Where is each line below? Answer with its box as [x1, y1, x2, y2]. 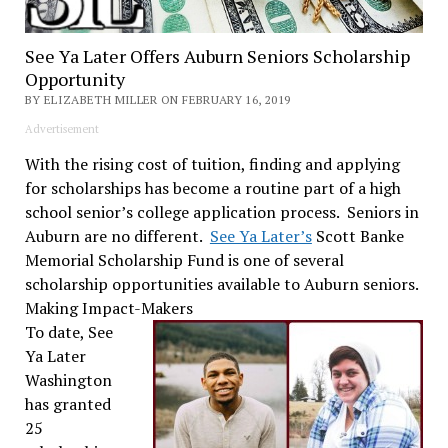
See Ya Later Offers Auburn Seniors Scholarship [24, 43, 410, 68]
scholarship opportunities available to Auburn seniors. [24, 272, 419, 295]
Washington [24, 368, 112, 391]
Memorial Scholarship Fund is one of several [24, 248, 344, 271]
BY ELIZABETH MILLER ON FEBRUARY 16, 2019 [24, 91, 291, 107]
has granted [24, 392, 111, 415]
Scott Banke [311, 224, 404, 247]
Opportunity [24, 66, 125, 91]
